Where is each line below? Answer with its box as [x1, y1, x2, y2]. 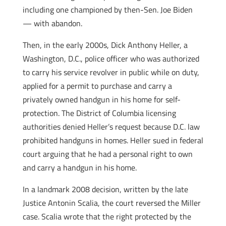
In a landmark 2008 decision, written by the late [22, 183, 188, 195]
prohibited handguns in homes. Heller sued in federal [22, 134, 203, 146]
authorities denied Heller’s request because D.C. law [22, 121, 200, 133]
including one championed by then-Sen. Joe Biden [22, 4, 193, 16]
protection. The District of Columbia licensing [22, 107, 176, 119]
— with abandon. [22, 17, 82, 29]
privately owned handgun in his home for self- [22, 93, 181, 105]
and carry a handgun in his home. [22, 161, 137, 174]
